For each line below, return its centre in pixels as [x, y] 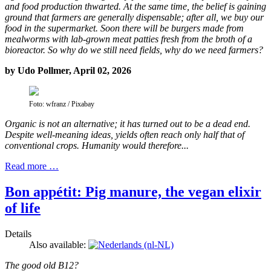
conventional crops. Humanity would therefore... [97, 146]
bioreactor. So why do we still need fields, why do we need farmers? [134, 50]
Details [18, 234]
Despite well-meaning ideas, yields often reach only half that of [125, 135]
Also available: [59, 245]
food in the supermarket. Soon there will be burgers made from [124, 28]
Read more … [32, 166]
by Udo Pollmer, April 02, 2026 [68, 71]
